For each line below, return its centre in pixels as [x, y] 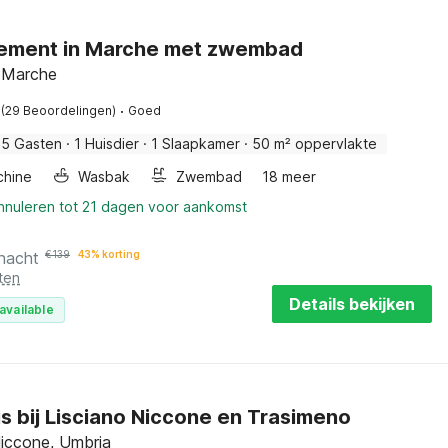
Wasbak [104, 176]
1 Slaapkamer [195, 143]
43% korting [109, 254]
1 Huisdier [106, 143]
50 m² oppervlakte [314, 143]
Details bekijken [351, 304]
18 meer [289, 176]
